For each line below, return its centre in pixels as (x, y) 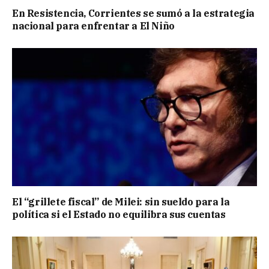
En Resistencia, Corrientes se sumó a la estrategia (134, 14)
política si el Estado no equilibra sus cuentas (119, 214)
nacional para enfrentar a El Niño (93, 26)
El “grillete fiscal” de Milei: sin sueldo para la (121, 201)
